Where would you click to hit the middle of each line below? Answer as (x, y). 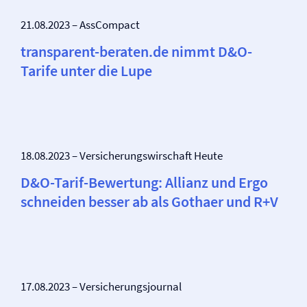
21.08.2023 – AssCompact (80, 25)
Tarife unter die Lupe (86, 71)
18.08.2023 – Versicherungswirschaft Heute (122, 156)
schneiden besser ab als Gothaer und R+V (149, 201)
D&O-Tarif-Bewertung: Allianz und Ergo (144, 182)
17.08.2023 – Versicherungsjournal (101, 286)
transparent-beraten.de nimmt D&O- (136, 51)
